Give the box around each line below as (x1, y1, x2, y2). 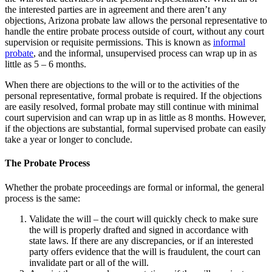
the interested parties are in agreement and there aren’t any (5, 4, 226, 15)
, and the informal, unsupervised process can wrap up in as (33, 47, 257, 58)
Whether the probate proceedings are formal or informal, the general (5, 182, 264, 192)
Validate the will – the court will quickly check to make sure (29, 213, 258, 224)
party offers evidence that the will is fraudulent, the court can (29, 246, 260, 257)
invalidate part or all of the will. (29, 257, 149, 268)
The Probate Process (5, 158, 90, 169)
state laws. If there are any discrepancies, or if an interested (29, 235, 253, 246)
